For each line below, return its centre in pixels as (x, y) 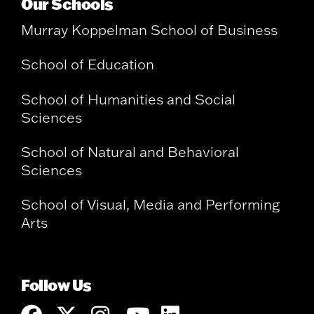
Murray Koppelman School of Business (149, 30)
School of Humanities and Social (128, 99)
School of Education (88, 64)
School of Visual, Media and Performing (150, 205)
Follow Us (56, 285)
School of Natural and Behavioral (130, 152)
